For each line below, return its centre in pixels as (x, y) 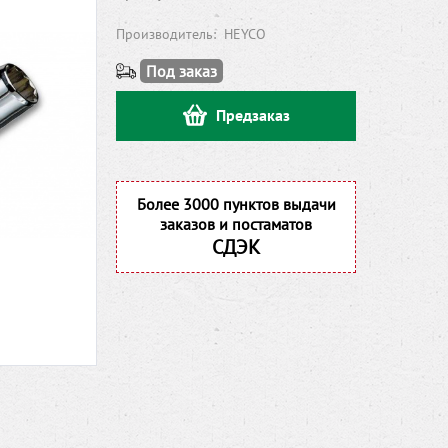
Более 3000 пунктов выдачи (236, 204)
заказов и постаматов (236, 224)
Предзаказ (252, 114)
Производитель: (168, 34)
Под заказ (181, 71)
